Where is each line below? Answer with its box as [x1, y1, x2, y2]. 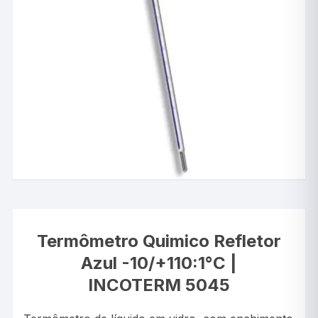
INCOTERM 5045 [87, 274, 230, 295]
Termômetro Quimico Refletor [36, 230, 281, 251]
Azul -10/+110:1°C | [81, 252, 237, 273]
